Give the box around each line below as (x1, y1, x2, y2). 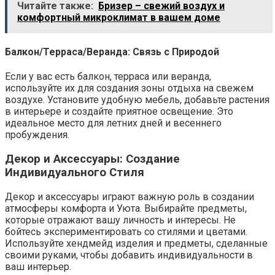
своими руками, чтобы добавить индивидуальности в (5, 249, 253, 261)
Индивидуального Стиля (5, 165, 144, 179)
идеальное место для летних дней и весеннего (5, 117, 222, 130)
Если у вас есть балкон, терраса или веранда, (5, 71, 211, 83)
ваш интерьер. (5, 260, 71, 273)
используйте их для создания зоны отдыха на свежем (5, 82, 254, 95)
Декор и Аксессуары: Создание (5, 152, 180, 166)
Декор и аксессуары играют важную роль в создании (5, 190, 254, 203)
